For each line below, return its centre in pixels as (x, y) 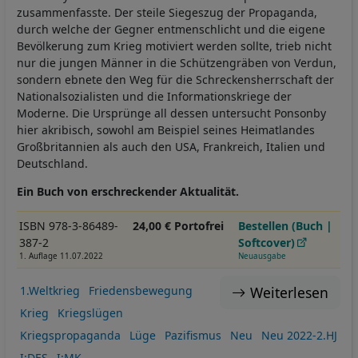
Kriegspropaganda (70, 336)
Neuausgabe (263, 256)
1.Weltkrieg (50, 291)
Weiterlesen (289, 292)
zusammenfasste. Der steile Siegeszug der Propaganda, (167, 12)
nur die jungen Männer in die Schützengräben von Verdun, (177, 62)
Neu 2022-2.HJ (299, 336)
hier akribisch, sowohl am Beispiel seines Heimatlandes (166, 129)
